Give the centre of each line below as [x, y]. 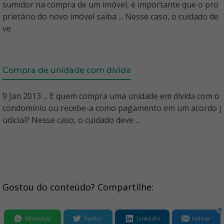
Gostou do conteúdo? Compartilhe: [78, 187]
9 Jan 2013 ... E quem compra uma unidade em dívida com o [111, 96]
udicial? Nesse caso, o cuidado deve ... [71, 120]
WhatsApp [38, 218]
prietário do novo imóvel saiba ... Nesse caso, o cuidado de [110, 16]
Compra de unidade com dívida [67, 70]
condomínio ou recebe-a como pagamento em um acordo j [112, 108]
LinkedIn [149, 218]
